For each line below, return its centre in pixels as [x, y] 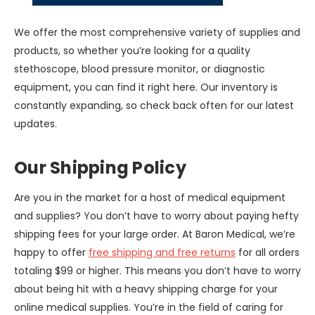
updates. [36, 124]
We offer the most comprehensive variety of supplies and [157, 33]
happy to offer [51, 253]
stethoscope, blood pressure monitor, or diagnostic [140, 69]
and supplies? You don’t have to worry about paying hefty [156, 216]
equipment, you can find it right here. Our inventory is [146, 88]
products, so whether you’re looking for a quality [132, 51]
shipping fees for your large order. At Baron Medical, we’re [155, 234]
